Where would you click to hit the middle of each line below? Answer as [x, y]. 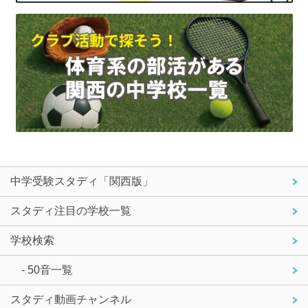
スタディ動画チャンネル [71, 299]
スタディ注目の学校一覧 [71, 210]
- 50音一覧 [47, 269]
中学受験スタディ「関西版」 [82, 181]
